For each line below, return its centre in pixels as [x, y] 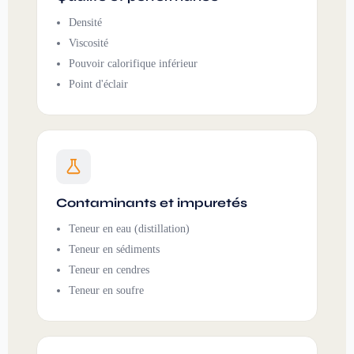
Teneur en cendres [109, 269]
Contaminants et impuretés [152, 202]
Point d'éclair [98, 84]
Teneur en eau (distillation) [129, 228]
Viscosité [88, 43]
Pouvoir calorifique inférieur [133, 63]
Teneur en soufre [106, 290]
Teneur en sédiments [114, 249]
